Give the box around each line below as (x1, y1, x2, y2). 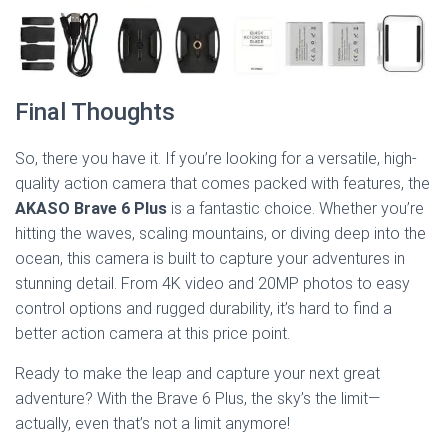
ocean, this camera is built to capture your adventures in (15, 248, 405, 268)
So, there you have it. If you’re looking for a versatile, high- (15, 148, 417, 168)
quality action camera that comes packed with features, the (15, 173, 430, 193)
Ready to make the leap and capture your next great (15, 363, 380, 383)
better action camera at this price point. (15, 323, 290, 343)
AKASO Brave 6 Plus (15, 198, 167, 218)
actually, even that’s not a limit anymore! (15, 413, 290, 433)
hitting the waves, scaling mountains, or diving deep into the (15, 223, 426, 243)
